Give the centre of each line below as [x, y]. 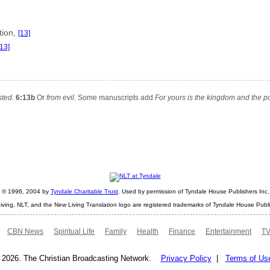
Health [148, 231]
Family [116, 231]
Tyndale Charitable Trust [84, 192]
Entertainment [228, 231]
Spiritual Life [74, 231]
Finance [182, 231]
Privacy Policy [186, 258]
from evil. [61, 98]
